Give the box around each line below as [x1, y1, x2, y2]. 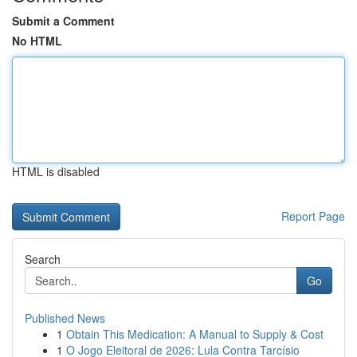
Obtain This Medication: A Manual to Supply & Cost [66, 326, 324, 342]
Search [25, 251, 61, 267]
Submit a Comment [12, 13, 115, 29]
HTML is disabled [12, 163, 100, 179]
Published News [25, 310, 105, 326]
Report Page [281, 208, 345, 224]
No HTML [12, 33, 62, 49]
